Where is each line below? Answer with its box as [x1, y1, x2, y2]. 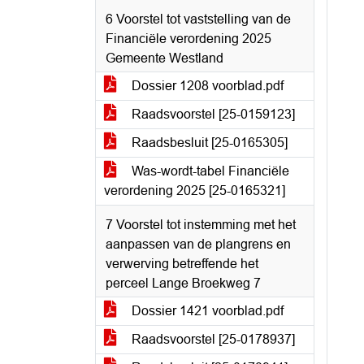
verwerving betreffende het [106, 257, 258, 271]
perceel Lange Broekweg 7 [106, 276, 261, 290]
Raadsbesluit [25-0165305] [128, 136, 288, 149]
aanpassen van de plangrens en [106, 237, 291, 251]
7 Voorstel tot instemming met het [106, 218, 296, 232]
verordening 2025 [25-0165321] [104, 184, 285, 197]
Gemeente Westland [106, 51, 223, 65]
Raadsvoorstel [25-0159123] [128, 107, 295, 121]
